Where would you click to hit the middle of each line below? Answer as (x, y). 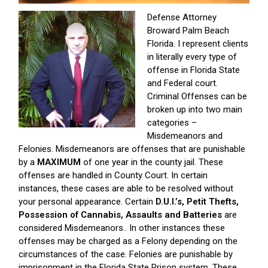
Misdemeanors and (185, 136)
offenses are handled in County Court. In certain (113, 176)
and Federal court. (182, 83)
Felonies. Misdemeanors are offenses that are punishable (132, 149)
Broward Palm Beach (188, 31)
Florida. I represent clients (198, 44)
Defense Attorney (182, 18)
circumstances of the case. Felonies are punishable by (126, 255)
